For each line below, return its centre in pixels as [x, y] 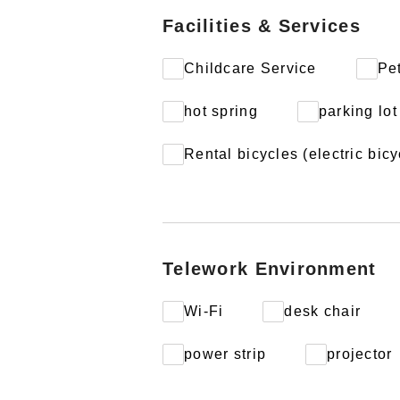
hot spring [221, 111]
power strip [225, 354]
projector [360, 354]
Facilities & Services [262, 26]
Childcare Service [250, 68]
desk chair [323, 311]
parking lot [358, 111]
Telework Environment [270, 269]
